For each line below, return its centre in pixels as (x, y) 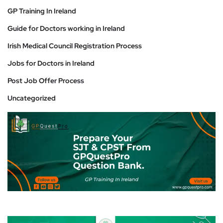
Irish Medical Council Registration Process (75, 46)
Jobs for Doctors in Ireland (51, 63)
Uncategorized (32, 98)
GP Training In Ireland (42, 11)
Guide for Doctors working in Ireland (66, 28)
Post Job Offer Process (46, 81)
